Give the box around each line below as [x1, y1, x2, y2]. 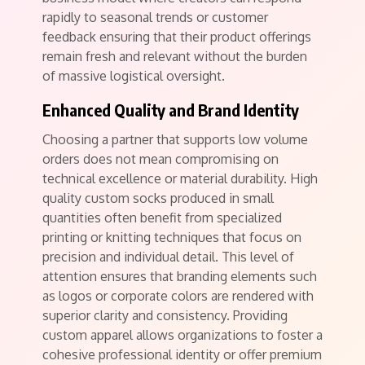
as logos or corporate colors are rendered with [42, 288, 314, 304]
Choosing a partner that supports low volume [42, 131, 308, 147]
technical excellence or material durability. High [42, 170, 318, 187]
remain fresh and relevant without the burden [42, 48, 307, 64]
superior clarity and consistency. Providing [42, 307, 288, 323]
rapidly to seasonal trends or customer [42, 9, 268, 25]
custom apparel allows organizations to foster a [42, 327, 323, 343]
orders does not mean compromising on [42, 151, 279, 167]
